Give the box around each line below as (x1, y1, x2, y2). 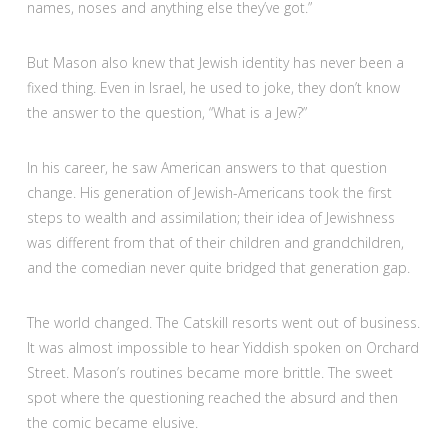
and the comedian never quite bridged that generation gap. (26, 258, 410, 277)
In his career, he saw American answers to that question (26, 158, 387, 177)
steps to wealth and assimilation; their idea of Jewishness (26, 208, 395, 227)
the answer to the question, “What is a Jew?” (26, 102, 307, 122)
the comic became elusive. (26, 413, 198, 433)
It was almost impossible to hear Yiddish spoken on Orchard (26, 338, 419, 358)
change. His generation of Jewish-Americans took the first (26, 183, 392, 202)
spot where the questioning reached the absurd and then (26, 388, 398, 408)
